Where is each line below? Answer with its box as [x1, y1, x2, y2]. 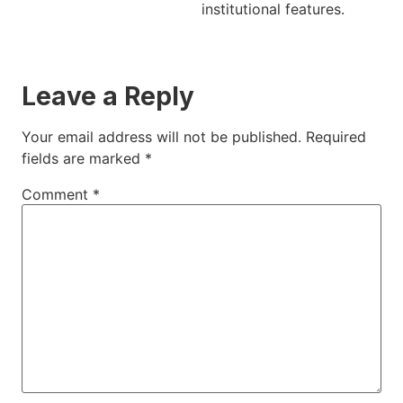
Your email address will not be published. [22, 128, 301, 147]
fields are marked [22, 149, 145, 168]
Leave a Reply [22, 81, 194, 112]
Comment [22, 185, 93, 204]
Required [306, 128, 366, 147]
